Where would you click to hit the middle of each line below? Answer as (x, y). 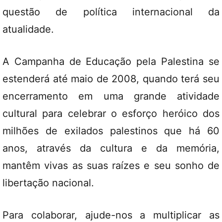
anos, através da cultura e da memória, (111, 148)
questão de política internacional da (111, 12)
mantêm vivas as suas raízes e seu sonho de (111, 166)
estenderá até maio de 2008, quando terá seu (111, 79)
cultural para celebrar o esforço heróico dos (111, 113)
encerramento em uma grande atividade (111, 96)
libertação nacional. (48, 183)
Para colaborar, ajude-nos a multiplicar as (111, 215)
